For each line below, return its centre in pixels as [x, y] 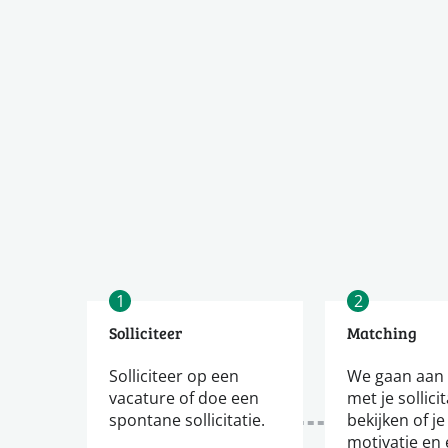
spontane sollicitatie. [187, 420]
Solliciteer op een [174, 376]
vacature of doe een [184, 398]
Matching [382, 333]
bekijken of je [396, 420]
